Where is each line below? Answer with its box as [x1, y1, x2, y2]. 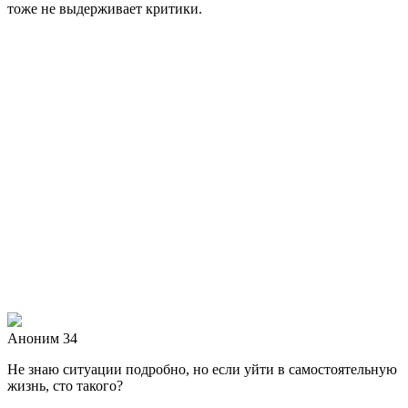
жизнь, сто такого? [7, 377, 123, 393]
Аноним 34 [7, 330, 77, 346]
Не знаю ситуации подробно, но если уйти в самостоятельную [7, 361, 397, 377]
